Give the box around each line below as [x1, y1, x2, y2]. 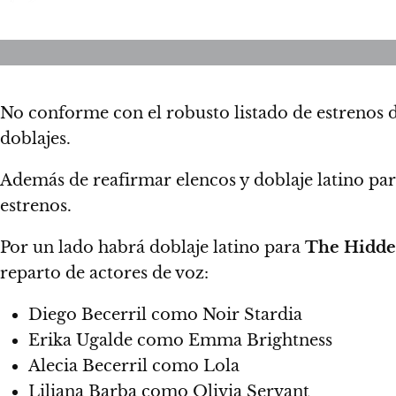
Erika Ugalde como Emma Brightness [28, 331, 332, 350]
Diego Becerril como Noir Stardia [28, 305, 302, 324]
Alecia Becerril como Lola [28, 356, 240, 376]
